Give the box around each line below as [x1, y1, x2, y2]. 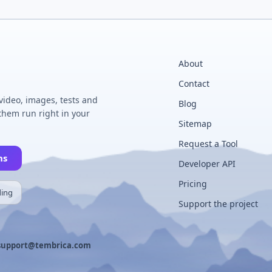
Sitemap [178, 118, 212, 129]
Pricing [178, 178, 208, 189]
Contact [178, 78, 210, 89]
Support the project [178, 198, 259, 209]
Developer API [178, 158, 236, 169]
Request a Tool [178, 138, 239, 149]
